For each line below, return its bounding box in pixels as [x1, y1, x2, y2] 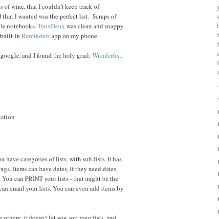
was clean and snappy [65, 22, 124, 31]
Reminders [22, 31, 50, 41]
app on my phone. [50, 31, 99, 41]
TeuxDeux [38, 22, 65, 31]
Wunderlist [92, 51, 121, 60]
